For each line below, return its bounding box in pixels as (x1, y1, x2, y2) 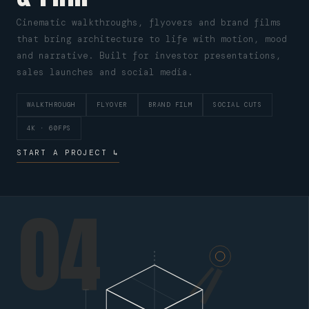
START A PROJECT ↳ (17, 148, 119, 157)
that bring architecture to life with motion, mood (17, 33, 287, 45)
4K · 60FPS (27, 124, 72, 132)
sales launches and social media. (17, 66, 193, 78)
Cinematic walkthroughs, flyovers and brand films (17, 17, 281, 28)
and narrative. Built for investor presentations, (17, 50, 281, 61)
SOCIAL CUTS (213, 101, 263, 109)
